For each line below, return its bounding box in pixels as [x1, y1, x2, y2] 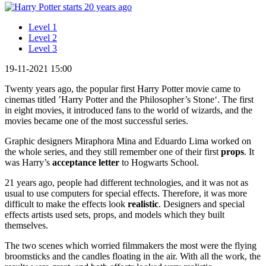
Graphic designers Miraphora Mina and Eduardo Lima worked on [5, 135, 251, 146]
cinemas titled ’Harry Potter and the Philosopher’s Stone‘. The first [5, 94, 254, 104]
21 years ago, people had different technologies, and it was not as [5, 177, 248, 188]
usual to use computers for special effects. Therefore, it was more [5, 188, 247, 198]
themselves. [5, 220, 48, 230]
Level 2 [28, 32, 57, 43]
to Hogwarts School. [119, 157, 199, 167]
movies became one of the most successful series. [5, 115, 188, 126]
